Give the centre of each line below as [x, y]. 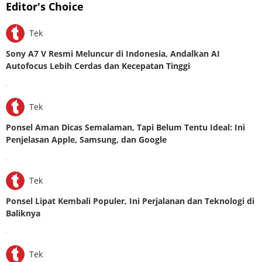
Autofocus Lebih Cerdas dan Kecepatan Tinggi [98, 65]
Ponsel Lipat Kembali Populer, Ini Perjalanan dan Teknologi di [130, 201]
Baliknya [23, 213]
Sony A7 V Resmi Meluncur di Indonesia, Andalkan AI [113, 53]
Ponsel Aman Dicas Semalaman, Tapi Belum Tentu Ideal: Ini [125, 127]
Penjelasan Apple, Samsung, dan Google [86, 139]
